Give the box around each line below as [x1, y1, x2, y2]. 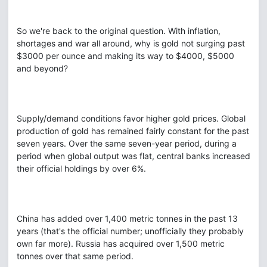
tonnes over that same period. [17, 251, 133, 261]
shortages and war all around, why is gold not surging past [17, 38, 245, 48]
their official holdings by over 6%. [17, 163, 146, 173]
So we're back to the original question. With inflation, [17, 26, 221, 36]
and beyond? [17, 63, 68, 73]
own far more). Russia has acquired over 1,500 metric [17, 238, 225, 249]
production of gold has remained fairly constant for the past [17, 126, 249, 136]
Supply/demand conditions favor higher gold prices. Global [17, 113, 246, 123]
